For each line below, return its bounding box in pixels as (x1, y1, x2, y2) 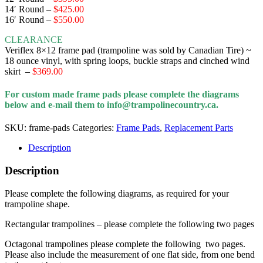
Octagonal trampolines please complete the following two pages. (5, 238, 245, 249)
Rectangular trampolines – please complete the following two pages (5, 218, 254, 229)
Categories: (72, 123, 116, 133)
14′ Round (5, 4, 44, 14)
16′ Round (5, 14, 44, 25)
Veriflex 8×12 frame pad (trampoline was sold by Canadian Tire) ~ (5, 45, 251, 55)
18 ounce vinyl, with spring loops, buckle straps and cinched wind (5, 55, 249, 66)
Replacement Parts (164, 123, 233, 133)
